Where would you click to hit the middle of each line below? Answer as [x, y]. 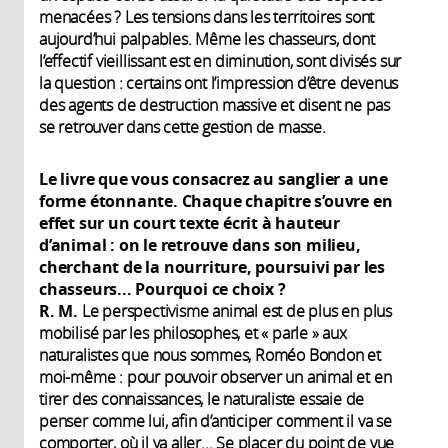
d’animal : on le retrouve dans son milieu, [200, 245]
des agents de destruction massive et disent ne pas [214, 105]
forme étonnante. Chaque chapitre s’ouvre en [216, 201]
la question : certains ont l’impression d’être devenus [219, 83]
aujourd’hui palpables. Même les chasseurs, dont [207, 39]
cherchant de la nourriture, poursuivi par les [212, 267]
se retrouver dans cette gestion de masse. [182, 127]
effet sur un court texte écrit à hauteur [189, 223]
